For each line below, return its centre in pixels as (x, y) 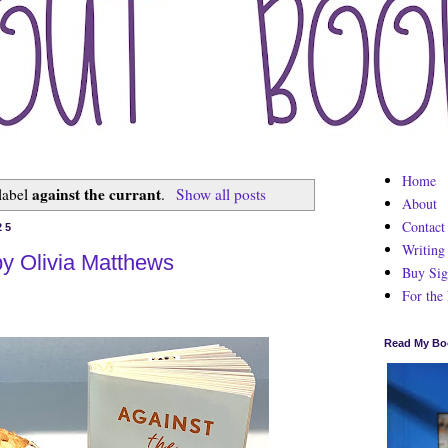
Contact (423, 226)
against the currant (97, 193)
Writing (423, 249)
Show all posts (220, 193)
